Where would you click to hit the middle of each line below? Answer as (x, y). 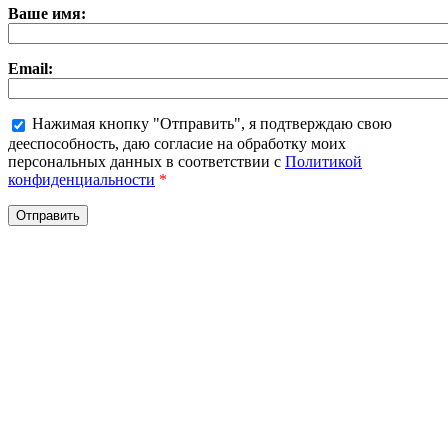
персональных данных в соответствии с (146, 162)
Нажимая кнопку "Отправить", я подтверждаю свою (212, 124)
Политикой (323, 162)
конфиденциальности (81, 180)
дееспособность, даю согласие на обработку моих (177, 144)
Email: (30, 69)
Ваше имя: (47, 14)
